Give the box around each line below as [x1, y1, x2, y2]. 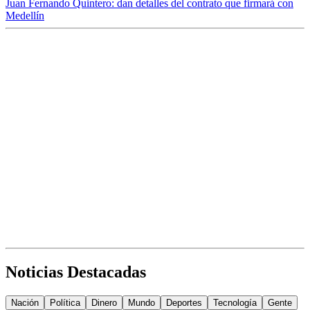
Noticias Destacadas [6, 263, 146, 282]
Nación [11, 298, 39, 309]
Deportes [166, 298, 202, 309]
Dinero [91, 298, 117, 309]
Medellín [6, 10, 44, 22]
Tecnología [213, 298, 257, 309]
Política [50, 298, 80, 309]
